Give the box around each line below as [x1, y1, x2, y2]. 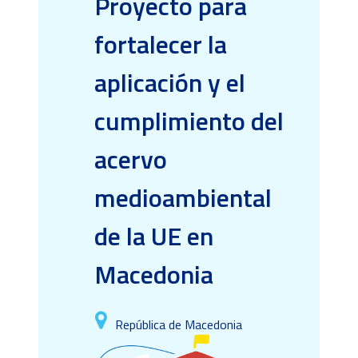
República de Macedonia [115, 314, 242, 334]
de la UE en [94, 217, 213, 256]
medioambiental [94, 178, 272, 217]
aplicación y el [94, 63, 245, 102]
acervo [94, 140, 167, 179]
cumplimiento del [94, 101, 284, 141]
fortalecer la [94, 25, 227, 64]
